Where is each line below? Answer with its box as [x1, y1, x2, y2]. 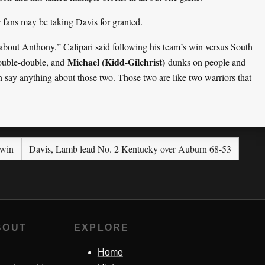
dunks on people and [165, 56, 245, 69]
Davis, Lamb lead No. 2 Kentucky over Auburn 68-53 [29, 143, 231, 156]
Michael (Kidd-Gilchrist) [67, 55, 165, 69]
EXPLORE [73, 222, 130, 233]
